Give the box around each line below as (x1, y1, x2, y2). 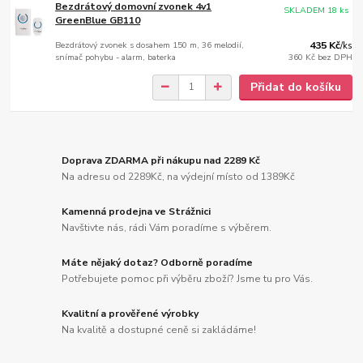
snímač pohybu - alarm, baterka (55, 50, 177, 63)
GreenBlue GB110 (55, 13, 141, 27)
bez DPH (317, 50, 352, 63)
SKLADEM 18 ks (284, 3, 349, 16)
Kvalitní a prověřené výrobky (62, 307, 199, 321)
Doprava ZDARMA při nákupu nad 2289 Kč (62, 154, 261, 168)
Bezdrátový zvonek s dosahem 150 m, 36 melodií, (55, 38, 245, 51)
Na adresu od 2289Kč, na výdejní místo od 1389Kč (62, 170, 296, 184)
